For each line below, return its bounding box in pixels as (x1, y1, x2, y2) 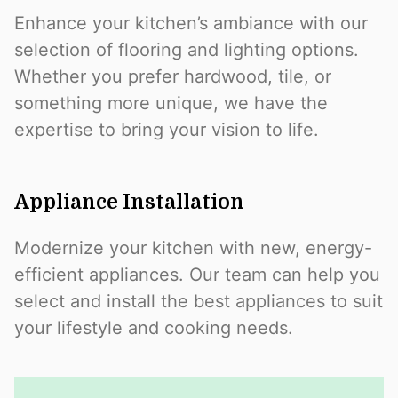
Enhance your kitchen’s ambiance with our (14, 12, 368, 34)
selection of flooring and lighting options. (14, 38, 359, 60)
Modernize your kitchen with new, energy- (14, 237, 372, 259)
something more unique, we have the (14, 92, 328, 114)
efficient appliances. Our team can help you (14, 264, 380, 286)
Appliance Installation (14, 191, 244, 214)
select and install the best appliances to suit (14, 291, 383, 313)
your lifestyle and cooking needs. (14, 317, 293, 339)
